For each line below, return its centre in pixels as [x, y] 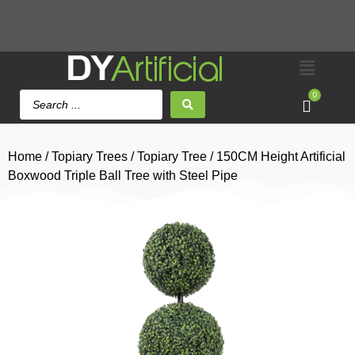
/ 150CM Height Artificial [276, 157]
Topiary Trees [90, 157]
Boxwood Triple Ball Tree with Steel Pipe [123, 176]
